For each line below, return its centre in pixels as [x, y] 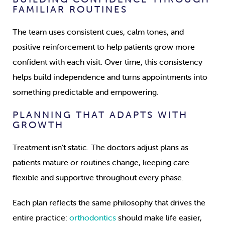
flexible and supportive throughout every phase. [98, 178]
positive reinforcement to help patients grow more [104, 47]
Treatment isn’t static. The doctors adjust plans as [100, 147]
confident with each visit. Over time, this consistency [107, 62]
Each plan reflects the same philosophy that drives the [109, 203]
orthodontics [93, 218]
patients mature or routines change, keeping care [101, 162]
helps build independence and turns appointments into [110, 77]
